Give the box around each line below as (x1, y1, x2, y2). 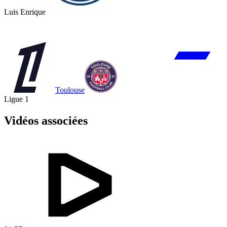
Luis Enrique (4, 8, 46, 17)
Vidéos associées (4, 114, 88, 128)
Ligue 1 (4, 95, 29, 104)
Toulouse (55, 86, 85, 95)
